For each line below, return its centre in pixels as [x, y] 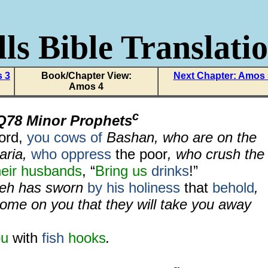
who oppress [71, 154]
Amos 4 [86, 86]
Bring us [121, 171]
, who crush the [216, 154]
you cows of [65, 137]
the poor [139, 154]
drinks [170, 171]
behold [231, 188]
